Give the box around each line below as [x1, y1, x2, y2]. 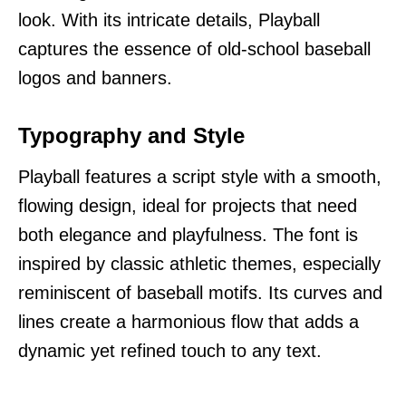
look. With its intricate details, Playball [18, 9, 320, 30]
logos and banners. [18, 67, 172, 88]
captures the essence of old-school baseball [18, 38, 371, 59]
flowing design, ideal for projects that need [18, 195, 357, 216]
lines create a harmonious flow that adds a [18, 311, 359, 332]
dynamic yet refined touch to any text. [18, 340, 322, 361]
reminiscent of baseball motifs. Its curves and [18, 282, 382, 303]
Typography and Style [18, 122, 245, 148]
